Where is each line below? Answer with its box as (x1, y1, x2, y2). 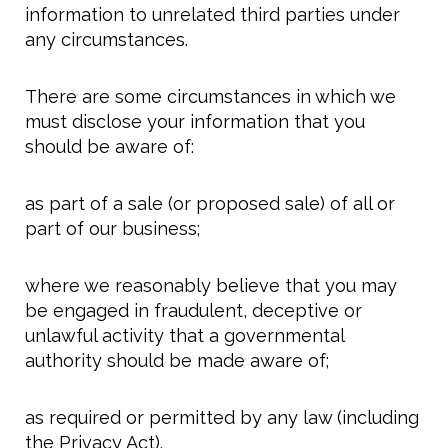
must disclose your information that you (25, 111, 365, 133)
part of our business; (25, 218, 200, 240)
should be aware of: (25, 136, 194, 158)
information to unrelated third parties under (25, 4, 400, 26)
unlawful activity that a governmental (25, 325, 344, 347)
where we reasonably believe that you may (25, 275, 397, 297)
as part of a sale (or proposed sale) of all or (25, 193, 395, 215)
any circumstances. (25, 29, 188, 51)
